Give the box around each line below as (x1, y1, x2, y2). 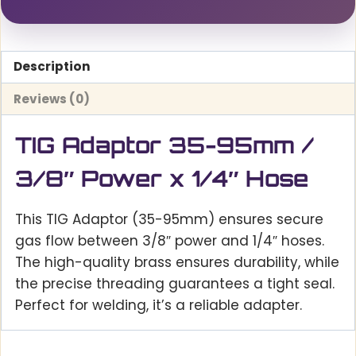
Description (14, 58, 91, 75)
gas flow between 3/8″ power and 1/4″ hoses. (15, 231, 324, 251)
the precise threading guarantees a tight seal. (15, 274, 335, 294)
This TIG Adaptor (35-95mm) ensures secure (15, 210, 323, 230)
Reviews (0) (14, 90, 91, 107)
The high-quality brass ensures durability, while (15, 253, 339, 273)
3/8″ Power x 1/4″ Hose (15, 164, 308, 193)
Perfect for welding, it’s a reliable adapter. (15, 296, 302, 315)
